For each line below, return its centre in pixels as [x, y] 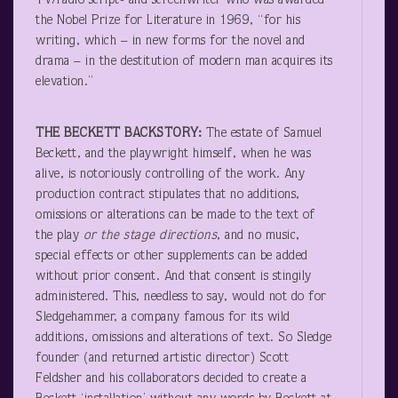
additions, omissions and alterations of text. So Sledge [184, 338]
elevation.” [65, 82]
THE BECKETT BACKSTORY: [121, 133]
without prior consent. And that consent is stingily [174, 276]
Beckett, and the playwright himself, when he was [173, 154]
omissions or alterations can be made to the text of [175, 215]
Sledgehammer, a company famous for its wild [163, 317]
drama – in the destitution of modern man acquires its [184, 61]
